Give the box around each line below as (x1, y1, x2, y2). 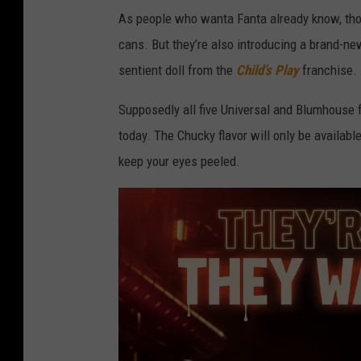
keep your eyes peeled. (118, 153, 240, 170)
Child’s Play (236, 62, 299, 79)
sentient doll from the (118, 62, 236, 79)
